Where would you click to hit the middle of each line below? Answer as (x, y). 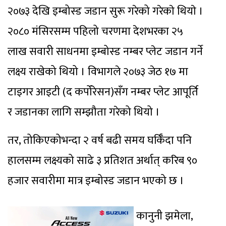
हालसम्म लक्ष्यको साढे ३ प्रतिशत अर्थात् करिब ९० (102, 161)
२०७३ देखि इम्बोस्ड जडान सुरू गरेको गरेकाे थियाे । (105, 12)
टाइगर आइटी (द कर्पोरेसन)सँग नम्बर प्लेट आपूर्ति (103, 92)
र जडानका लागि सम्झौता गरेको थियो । (84, 112)
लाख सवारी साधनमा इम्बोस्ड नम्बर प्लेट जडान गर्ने (105, 52)
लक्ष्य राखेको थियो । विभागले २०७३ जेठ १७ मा (98, 72)
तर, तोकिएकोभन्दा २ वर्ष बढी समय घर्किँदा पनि (100, 141)
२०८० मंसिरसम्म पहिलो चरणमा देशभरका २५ (95, 32)
